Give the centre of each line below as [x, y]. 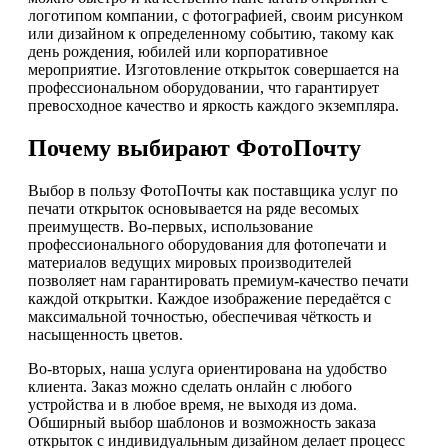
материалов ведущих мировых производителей [190, 263]
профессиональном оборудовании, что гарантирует [203, 88]
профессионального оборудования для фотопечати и [207, 245]
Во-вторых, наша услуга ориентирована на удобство [207, 369]
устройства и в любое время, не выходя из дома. [192, 405]
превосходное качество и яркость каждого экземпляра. [213, 106]
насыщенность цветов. [105, 335]
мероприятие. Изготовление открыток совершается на [213, 70]
